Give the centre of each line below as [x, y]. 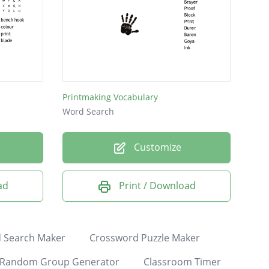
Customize [156, 147]
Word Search [88, 112]
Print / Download [157, 186]
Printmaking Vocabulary [110, 97]
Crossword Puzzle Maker [144, 237]
